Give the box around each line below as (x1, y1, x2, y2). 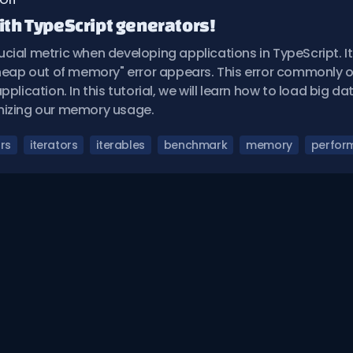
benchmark (163, 137, 228, 153)
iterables (96, 137, 145, 153)
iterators (30, 137, 78, 153)
